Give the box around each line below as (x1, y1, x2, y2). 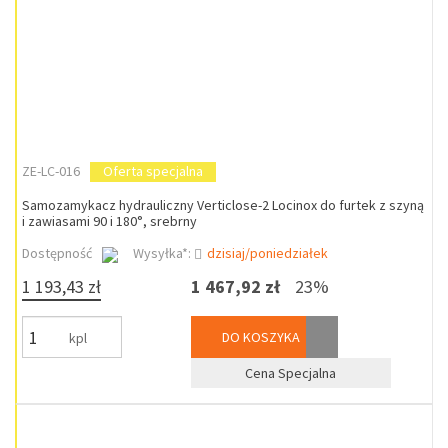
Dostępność (22, 244, 92, 262)
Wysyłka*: (133, 244, 194, 262)
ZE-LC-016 (22, 162, 80, 180)
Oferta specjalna (103, 162, 203, 180)
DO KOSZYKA (218, 328, 300, 346)
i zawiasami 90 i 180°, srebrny (22, 212, 197, 230)
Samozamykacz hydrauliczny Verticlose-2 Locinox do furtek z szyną (22, 196, 424, 214)
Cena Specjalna (245, 364, 337, 382)
